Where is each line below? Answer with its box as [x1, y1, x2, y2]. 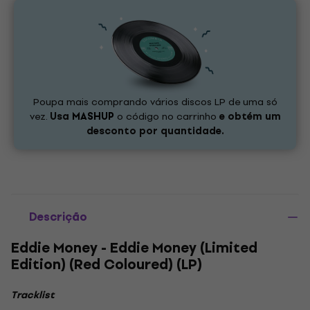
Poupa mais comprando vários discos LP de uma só [33, 94, 277, 110]
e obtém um [219, 109, 281, 125]
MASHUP [71, 109, 114, 125]
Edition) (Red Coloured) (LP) [11, 253, 202, 276]
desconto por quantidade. [86, 123, 224, 139]
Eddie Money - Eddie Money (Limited [11, 237, 257, 259]
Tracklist [11, 287, 54, 303]
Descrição [29, 208, 87, 226]
